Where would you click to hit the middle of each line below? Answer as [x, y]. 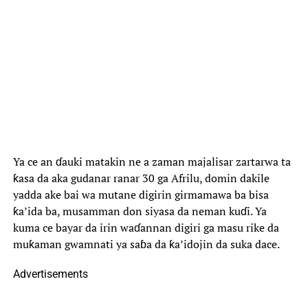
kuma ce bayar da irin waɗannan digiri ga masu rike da [146, 228]
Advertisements [50, 274]
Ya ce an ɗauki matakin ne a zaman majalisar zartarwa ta [152, 162]
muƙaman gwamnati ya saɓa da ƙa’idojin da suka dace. [146, 244]
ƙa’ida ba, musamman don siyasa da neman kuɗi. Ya [140, 211]
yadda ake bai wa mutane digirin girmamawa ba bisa [141, 195]
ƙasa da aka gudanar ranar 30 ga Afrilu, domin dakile [141, 178]
